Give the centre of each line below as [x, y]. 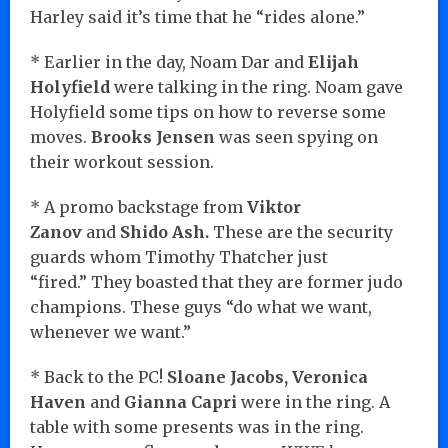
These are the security [301, 231]
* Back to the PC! [98, 376]
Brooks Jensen [153, 136]
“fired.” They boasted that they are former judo [216, 281]
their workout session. [122, 161]
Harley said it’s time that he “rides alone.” [197, 16]
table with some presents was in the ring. [197, 426]
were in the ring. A [313, 401]
